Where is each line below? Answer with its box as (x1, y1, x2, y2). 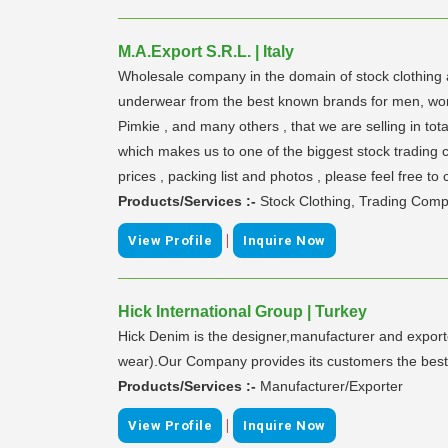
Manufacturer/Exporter (260, 377, 403, 394)
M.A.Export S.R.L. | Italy (118, 42, 294, 60)
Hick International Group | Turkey (118, 302, 367, 320)
